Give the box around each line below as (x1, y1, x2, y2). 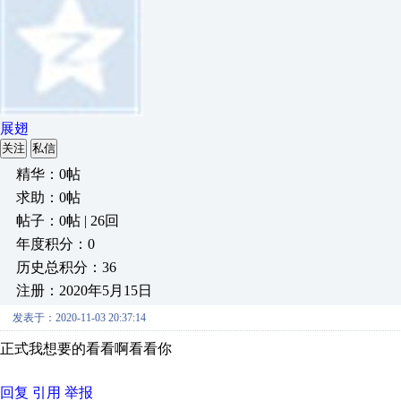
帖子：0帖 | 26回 (16, 213, 119, 228)
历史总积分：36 (16, 260, 116, 275)
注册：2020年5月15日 (16, 283, 152, 298)
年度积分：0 (16, 236, 95, 252)
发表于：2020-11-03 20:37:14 (13, 311, 146, 324)
